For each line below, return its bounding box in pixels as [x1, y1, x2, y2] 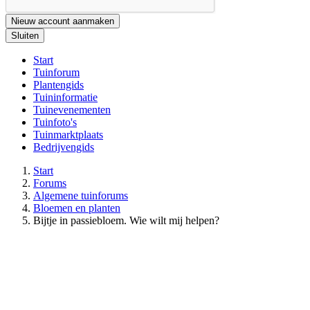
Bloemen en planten [33, 201, 120, 214]
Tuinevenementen [33, 103, 111, 116]
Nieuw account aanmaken [11, 15, 114, 26]
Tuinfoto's [33, 116, 77, 128]
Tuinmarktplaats [33, 128, 103, 140]
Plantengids [33, 78, 84, 91]
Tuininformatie [33, 91, 98, 103]
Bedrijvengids [33, 140, 94, 153]
